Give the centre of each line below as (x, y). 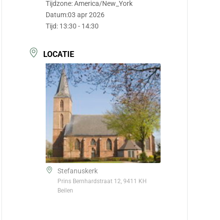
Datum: (57, 15)
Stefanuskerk (78, 171)
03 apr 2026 (86, 15)
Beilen (66, 190)
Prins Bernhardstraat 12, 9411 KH (102, 181)
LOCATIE (59, 54)
